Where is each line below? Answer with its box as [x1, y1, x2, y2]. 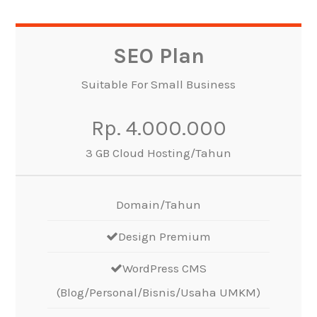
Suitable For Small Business [81, 76, 236, 91]
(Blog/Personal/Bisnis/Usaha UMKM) [57, 284, 260, 299]
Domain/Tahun [116, 197, 201, 212]
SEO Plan [113, 42, 204, 69]
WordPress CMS [122, 260, 207, 275]
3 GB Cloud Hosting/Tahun [86, 145, 231, 160]
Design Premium [118, 229, 211, 243]
